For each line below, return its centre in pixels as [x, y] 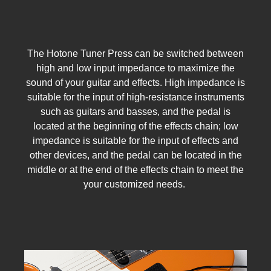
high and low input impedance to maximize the [135, 68]
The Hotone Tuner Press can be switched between [135, 53]
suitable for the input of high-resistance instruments [135, 97]
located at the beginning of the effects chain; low [135, 126]
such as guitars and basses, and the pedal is [135, 111]
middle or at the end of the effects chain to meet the [135, 169]
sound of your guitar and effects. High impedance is [135, 82]
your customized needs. [135, 184]
